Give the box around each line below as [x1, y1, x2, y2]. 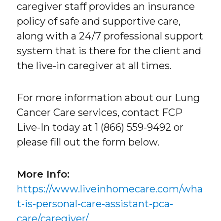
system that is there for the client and [17, 44, 202, 57]
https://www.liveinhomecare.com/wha [17, 183, 203, 195]
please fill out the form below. [17, 136, 160, 148]
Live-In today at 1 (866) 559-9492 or [17, 121, 184, 133]
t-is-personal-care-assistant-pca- [17, 197, 174, 210]
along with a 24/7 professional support [17, 30, 204, 42]
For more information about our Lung [17, 91, 200, 104]
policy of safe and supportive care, [17, 15, 181, 27]
